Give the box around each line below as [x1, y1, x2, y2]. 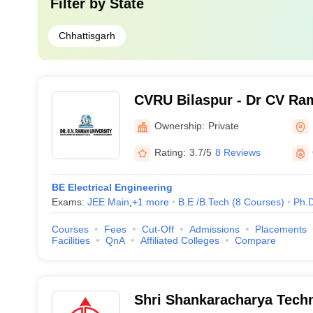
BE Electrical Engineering [51, 182, 173, 193]
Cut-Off [141, 224, 174, 235]
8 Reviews [214, 147, 261, 158]
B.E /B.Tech [177, 196, 229, 208]
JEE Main [87, 196, 129, 208]
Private [208, 119, 239, 131]
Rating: [154, 147, 186, 158]
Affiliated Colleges [140, 235, 219, 246]
